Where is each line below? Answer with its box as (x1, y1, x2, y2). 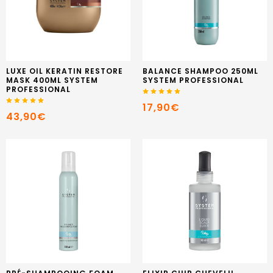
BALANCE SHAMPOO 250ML (143, 65, 258, 76)
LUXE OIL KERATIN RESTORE (6, 65, 123, 76)
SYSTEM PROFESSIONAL (143, 74, 244, 85)
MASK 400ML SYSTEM (6, 74, 98, 85)
